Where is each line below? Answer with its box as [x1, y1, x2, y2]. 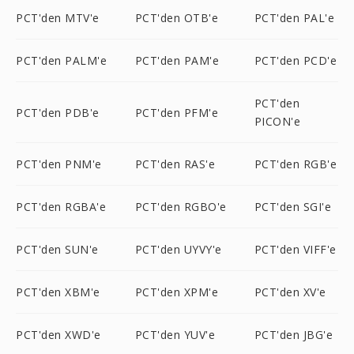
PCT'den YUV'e [134, 327, 216, 342]
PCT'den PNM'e [16, 156, 102, 171]
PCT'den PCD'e [254, 53, 337, 68]
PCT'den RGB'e [254, 156, 337, 171]
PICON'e [254, 114, 301, 129]
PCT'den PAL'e [254, 10, 335, 25]
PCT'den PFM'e [134, 104, 219, 120]
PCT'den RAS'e [134, 156, 216, 171]
